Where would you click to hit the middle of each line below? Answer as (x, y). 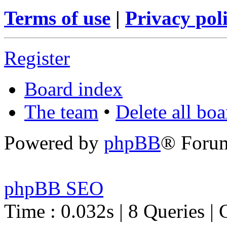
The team (61, 111)
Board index (73, 89)
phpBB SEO (54, 188)
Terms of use (57, 18)
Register (37, 58)
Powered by (54, 142)
